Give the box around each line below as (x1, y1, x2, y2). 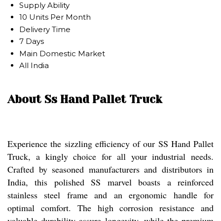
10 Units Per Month (19, 12, 91, 22)
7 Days (19, 36, 44, 46)
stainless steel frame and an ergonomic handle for (7, 189, 214, 201)
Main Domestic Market (19, 48, 105, 58)
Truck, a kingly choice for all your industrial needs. (7, 150, 214, 163)
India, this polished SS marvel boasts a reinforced (7, 176, 214, 188)
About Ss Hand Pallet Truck (7, 92, 162, 106)
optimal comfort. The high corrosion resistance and (7, 202, 214, 214)
